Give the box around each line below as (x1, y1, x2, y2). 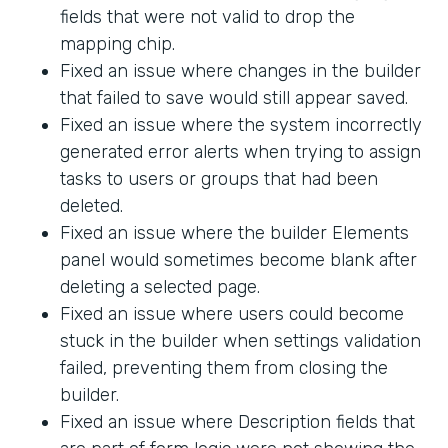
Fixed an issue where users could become (60, 303, 404, 326)
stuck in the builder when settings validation (60, 330, 421, 353)
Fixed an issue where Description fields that (60, 411, 415, 434)
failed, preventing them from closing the (60, 357, 388, 380)
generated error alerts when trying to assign (60, 141, 421, 164)
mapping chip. (60, 33, 175, 56)
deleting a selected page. (60, 276, 260, 299)
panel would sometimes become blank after (60, 249, 417, 272)
